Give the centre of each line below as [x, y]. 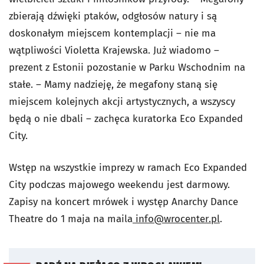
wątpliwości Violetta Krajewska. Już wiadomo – [114, 51]
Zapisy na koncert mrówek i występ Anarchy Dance [123, 202]
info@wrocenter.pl [178, 219]
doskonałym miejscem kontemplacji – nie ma [112, 34]
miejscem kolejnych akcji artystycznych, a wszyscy [122, 102]
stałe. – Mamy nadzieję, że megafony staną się [113, 85]
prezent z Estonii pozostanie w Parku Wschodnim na [127, 68]
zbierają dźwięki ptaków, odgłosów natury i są [113, 16]
